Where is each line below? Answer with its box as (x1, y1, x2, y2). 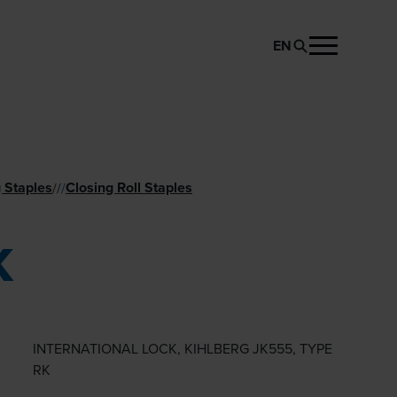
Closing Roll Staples (66, 177, 192, 198)
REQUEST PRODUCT (202, 52, 321, 71)
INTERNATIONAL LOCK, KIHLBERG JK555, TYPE (32, 339, 332, 358)
